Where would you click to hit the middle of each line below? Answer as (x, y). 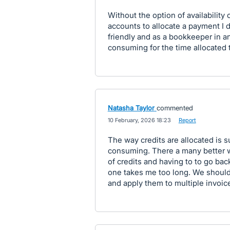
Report (187, 120)
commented (175, 108)
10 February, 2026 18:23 (139, 120)
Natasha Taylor (131, 108)
